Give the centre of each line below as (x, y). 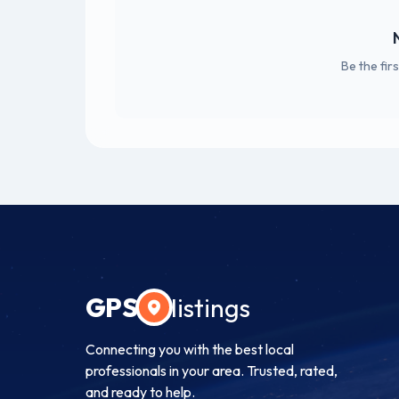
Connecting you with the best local (190, 350)
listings (211, 308)
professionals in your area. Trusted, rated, (212, 371)
